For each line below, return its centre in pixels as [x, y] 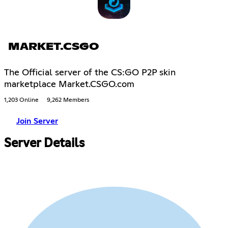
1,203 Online [21, 100]
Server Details [44, 143]
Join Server [37, 121]
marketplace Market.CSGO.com [69, 84]
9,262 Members [68, 100]
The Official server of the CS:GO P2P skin [90, 73]
